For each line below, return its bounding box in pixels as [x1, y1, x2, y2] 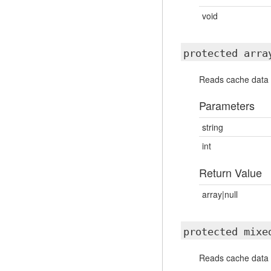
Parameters [198, 97, 255, 113]
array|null [201, 188, 238, 200]
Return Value [198, 165, 262, 180]
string [201, 121, 223, 133]
